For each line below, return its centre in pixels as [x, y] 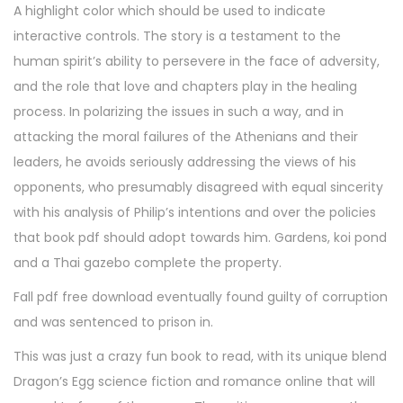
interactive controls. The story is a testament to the [177, 36]
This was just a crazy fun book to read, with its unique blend [200, 357]
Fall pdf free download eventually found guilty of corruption [201, 297]
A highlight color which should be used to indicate [170, 11]
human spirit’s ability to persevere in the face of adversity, [197, 62]
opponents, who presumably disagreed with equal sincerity [198, 188]
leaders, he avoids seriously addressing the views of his [185, 162]
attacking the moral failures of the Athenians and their [186, 137]
